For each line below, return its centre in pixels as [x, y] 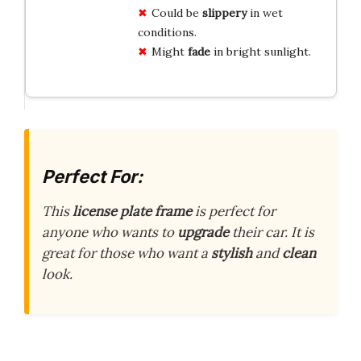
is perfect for [234, 212]
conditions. [167, 32]
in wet [264, 12]
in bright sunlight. [260, 51]
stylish [232, 253]
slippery [224, 12]
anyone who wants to [110, 232]
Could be [176, 12]
